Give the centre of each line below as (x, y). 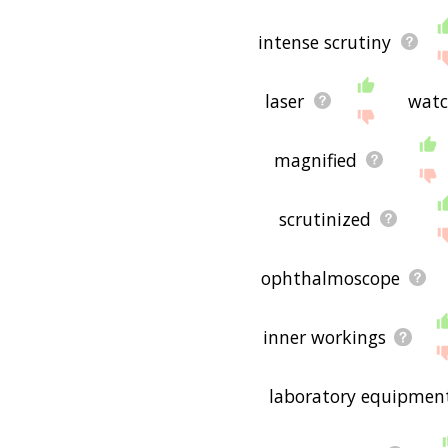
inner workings (324, 336)
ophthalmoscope (330, 277)
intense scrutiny (325, 41)
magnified (316, 159)
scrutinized (324, 218)
